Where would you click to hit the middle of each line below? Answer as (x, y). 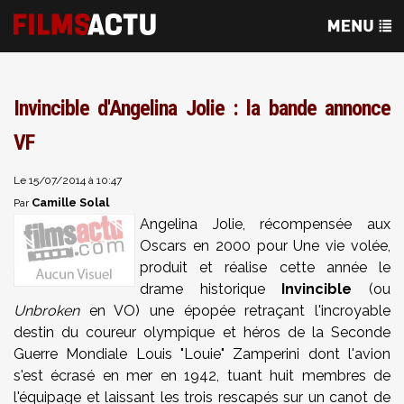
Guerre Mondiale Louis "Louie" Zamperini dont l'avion (202, 354)
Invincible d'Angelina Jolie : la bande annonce (202, 108)
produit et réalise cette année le (265, 267)
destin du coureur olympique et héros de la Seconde (202, 332)
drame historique (202, 289)
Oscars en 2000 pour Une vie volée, (265, 246)
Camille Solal (70, 202)
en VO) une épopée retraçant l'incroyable (235, 311)
